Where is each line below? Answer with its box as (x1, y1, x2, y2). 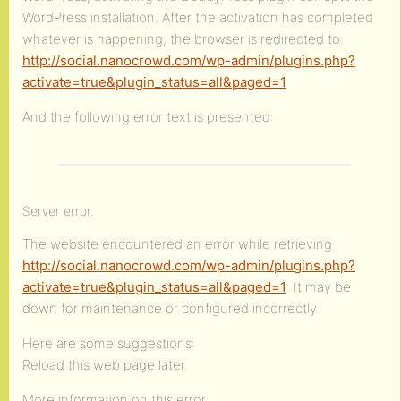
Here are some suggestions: (22, 335, 195, 352)
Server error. (22, 203, 94, 218)
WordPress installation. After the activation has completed (22, 9, 373, 26)
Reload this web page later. (22, 356, 188, 373)
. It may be (286, 278, 351, 295)
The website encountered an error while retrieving (22, 235, 332, 252)
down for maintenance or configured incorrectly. (22, 300, 320, 317)
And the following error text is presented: (22, 108, 274, 125)
